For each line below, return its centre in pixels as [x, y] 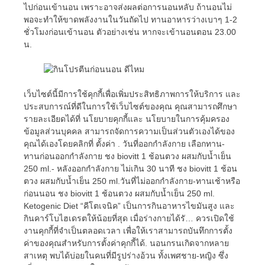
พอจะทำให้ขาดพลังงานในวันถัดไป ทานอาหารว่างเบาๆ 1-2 [130, 20]
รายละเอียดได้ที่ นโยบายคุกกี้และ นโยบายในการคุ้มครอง [127, 119]
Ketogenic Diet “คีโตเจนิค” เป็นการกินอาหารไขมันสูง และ [129, 206]
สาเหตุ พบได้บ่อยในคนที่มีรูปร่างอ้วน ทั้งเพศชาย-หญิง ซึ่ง [126, 256]
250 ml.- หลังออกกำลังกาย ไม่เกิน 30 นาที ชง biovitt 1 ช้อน [130, 169]
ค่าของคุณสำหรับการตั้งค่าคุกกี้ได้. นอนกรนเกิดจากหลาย [126, 243]
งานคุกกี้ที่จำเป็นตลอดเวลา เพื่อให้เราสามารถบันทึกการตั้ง [128, 231]
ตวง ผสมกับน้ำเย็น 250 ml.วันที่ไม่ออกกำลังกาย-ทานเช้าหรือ [132, 181]
